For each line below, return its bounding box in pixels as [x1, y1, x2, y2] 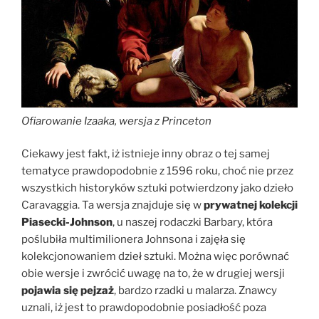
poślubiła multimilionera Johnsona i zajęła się [21, 233, 246, 246]
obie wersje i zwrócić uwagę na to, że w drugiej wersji [21, 267, 285, 281]
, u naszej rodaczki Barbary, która [113, 216, 273, 229]
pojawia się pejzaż [21, 284, 114, 298]
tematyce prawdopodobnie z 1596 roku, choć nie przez [21, 164, 293, 178]
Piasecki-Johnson [21, 216, 113, 229]
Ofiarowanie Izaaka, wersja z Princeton [21, 114, 211, 127]
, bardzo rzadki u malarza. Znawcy [114, 284, 277, 298]
